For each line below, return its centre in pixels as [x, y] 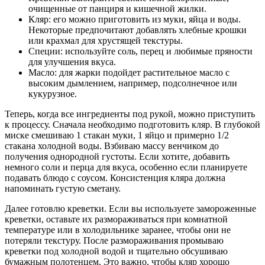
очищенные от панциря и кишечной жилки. [117, 8]
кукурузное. [53, 93]
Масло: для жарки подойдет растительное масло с [129, 72]
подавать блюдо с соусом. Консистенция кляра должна [115, 177]
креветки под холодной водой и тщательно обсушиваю [116, 251]
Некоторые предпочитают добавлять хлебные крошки [138, 30]
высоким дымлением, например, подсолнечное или [133, 83]
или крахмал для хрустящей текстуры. [106, 40]
